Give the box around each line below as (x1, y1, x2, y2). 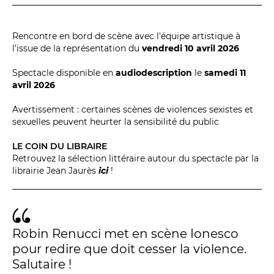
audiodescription (116, 67, 192, 78)
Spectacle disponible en (12, 67, 116, 78)
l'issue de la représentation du (12, 42, 142, 54)
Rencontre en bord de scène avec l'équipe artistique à (12, 30, 240, 42)
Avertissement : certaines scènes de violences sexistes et (12, 103, 253, 115)
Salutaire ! (12, 256, 72, 272)
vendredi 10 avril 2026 (142, 42, 239, 54)
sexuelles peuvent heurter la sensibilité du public (12, 116, 219, 127)
